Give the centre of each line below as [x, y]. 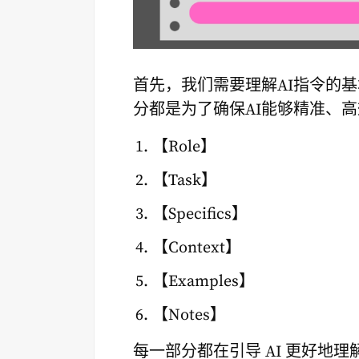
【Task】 [185, 180]
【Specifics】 [200, 214]
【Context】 [197, 248]
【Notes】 [189, 315]
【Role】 [184, 147]
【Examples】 [204, 281]
